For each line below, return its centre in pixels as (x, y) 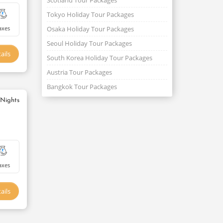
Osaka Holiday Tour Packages (90, 29)
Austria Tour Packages (79, 72)
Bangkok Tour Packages (82, 87)
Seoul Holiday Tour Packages (89, 43)
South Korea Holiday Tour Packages (99, 58)
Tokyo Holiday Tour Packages (90, 14)
